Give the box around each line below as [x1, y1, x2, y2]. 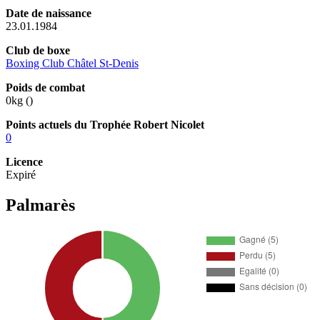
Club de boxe [6, 44, 70, 56]
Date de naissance [6, 6, 91, 19]
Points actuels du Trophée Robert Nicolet [6, 118, 204, 131]
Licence [6, 155, 43, 168]
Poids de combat [6, 81, 85, 94]
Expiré [6, 168, 36, 181]
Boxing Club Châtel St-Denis [6, 56, 139, 69]
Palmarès [6, 195, 75, 214]
